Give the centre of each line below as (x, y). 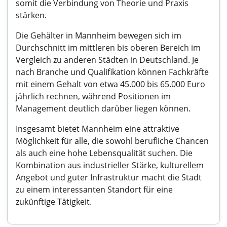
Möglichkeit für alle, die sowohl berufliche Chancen (112, 141)
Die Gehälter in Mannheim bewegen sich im (99, 35)
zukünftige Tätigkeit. (54, 202)
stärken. (31, 15)
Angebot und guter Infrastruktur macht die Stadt (109, 177)
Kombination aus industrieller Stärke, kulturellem (110, 165)
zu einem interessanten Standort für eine (94, 190)
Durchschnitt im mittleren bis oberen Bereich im (108, 48)
